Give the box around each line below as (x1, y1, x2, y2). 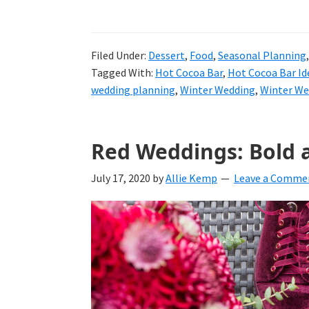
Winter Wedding (180, 82, 255, 97)
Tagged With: (91, 65, 155, 79)
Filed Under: (91, 48, 148, 62)
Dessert (148, 48, 185, 62)
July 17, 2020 (91, 170, 150, 185)
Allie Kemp (166, 170, 217, 185)
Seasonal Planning (218, 48, 306, 62)
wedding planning (91, 82, 175, 97)
